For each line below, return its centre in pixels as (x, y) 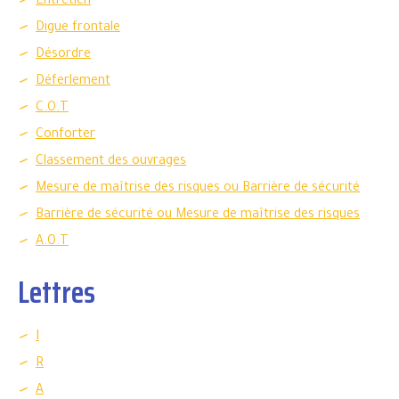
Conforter (65, 135)
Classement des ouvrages (111, 162)
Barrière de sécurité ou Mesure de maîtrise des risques (198, 216)
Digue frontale (78, 28)
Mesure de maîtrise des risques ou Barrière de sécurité (198, 189)
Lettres (57, 292)
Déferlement (73, 82)
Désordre (63, 55)
